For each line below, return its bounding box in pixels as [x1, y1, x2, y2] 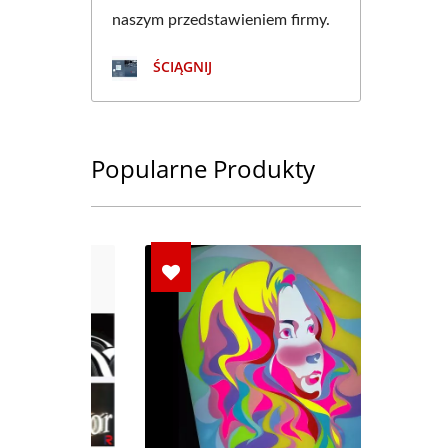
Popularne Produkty [91, 152, 315, 185]
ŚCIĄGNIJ [149, 57, 212, 77]
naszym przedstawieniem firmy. [112, 12, 330, 28]
